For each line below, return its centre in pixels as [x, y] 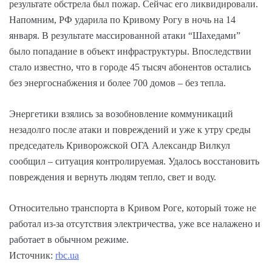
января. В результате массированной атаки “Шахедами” [125, 35]
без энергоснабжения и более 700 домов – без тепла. [117, 83]
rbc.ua [67, 255]
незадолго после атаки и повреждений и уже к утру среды [130, 129]
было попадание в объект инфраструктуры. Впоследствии [130, 51]
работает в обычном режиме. [69, 239]
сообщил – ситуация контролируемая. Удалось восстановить [134, 161]
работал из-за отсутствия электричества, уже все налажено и [135, 223]
